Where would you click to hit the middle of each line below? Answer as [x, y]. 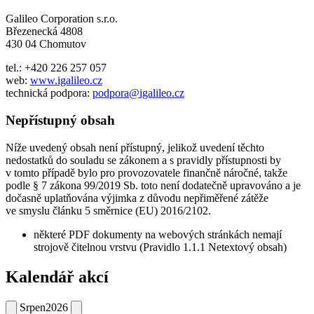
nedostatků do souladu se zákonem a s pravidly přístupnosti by [143, 160]
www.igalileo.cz [66, 81]
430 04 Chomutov [46, 44]
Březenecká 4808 [44, 32]
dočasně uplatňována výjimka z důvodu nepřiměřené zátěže [137, 198]
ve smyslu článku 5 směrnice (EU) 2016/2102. [108, 210]
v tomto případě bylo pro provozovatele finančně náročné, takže [146, 172]
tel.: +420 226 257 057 [56, 68]
